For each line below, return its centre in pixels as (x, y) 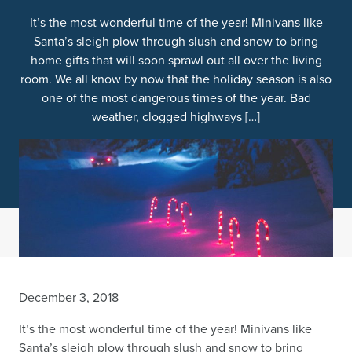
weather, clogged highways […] (176, 117)
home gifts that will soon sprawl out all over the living (176, 60)
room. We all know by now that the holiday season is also (176, 79)
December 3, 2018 (69, 297)
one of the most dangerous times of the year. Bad (176, 98)
